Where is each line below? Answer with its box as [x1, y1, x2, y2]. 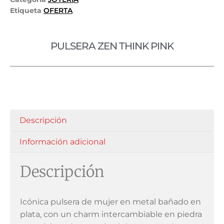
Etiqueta [10, 6, 41, 15]
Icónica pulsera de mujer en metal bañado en [20, 197, 201, 207]
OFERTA [43, 6, 72, 15]
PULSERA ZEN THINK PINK [50, 40, 173, 52]
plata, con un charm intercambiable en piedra [20, 209, 202, 219]
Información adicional [19, 136, 106, 146]
